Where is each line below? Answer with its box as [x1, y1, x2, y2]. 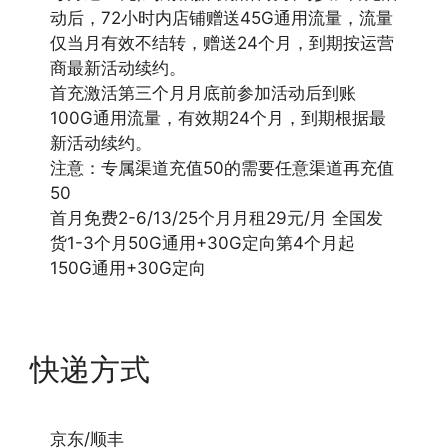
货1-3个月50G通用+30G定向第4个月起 [50, 232, 355, 253]
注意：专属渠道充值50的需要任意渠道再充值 [50, 157, 394, 178]
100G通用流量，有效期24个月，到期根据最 [50, 107, 386, 128]
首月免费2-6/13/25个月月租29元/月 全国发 [50, 207, 383, 228]
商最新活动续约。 [50, 57, 186, 78]
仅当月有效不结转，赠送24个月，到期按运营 [50, 32, 394, 53]
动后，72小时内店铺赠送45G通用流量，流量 [50, 7, 393, 28]
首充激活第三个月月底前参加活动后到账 [50, 82, 356, 103]
